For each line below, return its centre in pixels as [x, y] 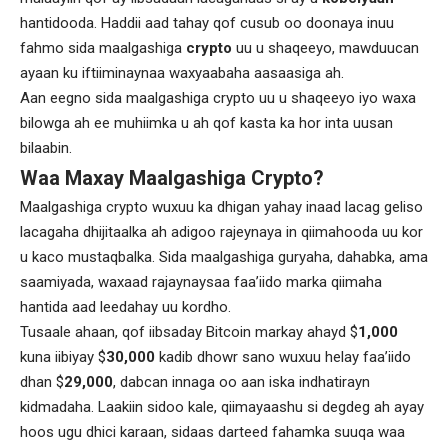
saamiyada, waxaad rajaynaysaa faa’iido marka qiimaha [201, 282]
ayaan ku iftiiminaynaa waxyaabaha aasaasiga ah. [182, 73]
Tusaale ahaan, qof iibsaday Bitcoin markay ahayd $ [189, 332]
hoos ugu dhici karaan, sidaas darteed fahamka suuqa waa [212, 432]
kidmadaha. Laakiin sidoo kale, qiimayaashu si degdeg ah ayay [222, 407]
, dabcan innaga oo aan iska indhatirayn [241, 382]
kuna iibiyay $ [63, 357]
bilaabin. [46, 148]
